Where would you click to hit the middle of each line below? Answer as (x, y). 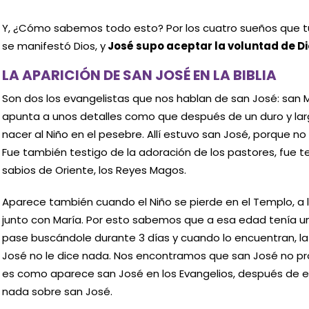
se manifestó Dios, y (53, 46)
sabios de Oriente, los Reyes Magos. (94, 170)
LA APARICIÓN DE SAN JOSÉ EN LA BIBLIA (139, 76)
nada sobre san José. (57, 291)
